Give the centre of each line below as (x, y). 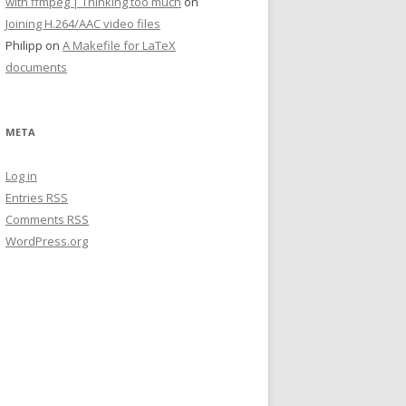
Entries (26, 198)
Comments (36, 219)
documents (36, 67)
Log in (21, 176)
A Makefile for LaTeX (119, 45)
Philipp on (34, 45)
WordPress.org (47, 241)
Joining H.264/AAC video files (83, 24)
